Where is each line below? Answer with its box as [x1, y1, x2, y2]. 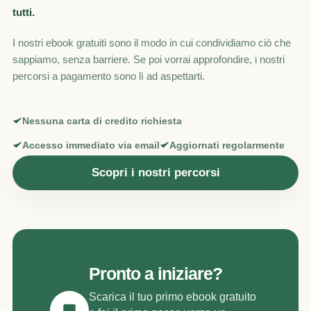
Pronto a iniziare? [89, 264, 222, 284]
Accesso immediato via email [22, 140, 160, 151]
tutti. [12, 6, 35, 19]
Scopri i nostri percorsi [91, 166, 220, 180]
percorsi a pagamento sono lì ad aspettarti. [12, 70, 205, 83]
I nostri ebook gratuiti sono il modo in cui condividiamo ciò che [12, 37, 291, 49]
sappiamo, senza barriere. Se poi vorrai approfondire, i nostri [12, 53, 285, 66]
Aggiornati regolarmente [169, 140, 285, 151]
